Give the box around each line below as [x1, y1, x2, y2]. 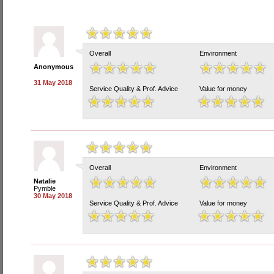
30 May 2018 [34, 192, 72, 199]
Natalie [34, 177, 56, 185]
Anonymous [34, 63, 73, 70]
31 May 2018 [34, 79, 72, 86]
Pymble [34, 185, 56, 192]
